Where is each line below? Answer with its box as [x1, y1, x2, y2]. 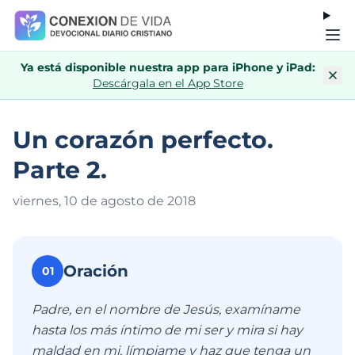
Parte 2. [13, 155, 107, 185]
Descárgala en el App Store [93, 76, 243, 90]
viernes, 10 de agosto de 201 [13, 193, 188, 208]
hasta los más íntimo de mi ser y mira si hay [32, 323, 303, 338]
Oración [63, 261, 128, 281]
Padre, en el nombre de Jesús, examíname [32, 302, 300, 317]
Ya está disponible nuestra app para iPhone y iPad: [21, 60, 315, 74]
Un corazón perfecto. [13, 125, 273, 155]
